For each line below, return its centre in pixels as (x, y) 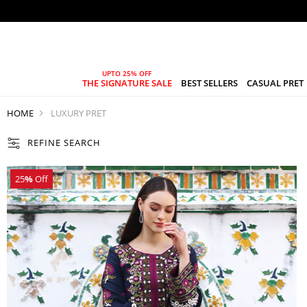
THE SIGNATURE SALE (127, 83)
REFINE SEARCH (64, 143)
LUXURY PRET (78, 113)
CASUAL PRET (275, 83)
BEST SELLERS (209, 83)
